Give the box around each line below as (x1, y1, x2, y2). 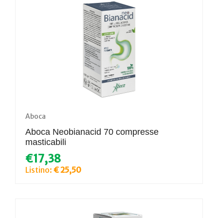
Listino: (25, 164, 54, 175)
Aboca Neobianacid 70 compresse (25, 127, 159, 137)
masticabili (25, 137, 66, 147)
